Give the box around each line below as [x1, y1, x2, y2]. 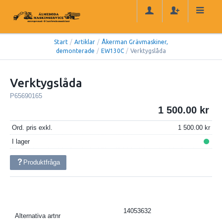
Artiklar [74, 39, 95, 46]
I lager [11, 137, 30, 145]
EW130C [101, 48, 124, 55]
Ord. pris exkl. [11, 124, 53, 132]
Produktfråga [23, 158, 60, 166]
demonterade [56, 48, 95, 55]
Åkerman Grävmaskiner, [102, 39, 168, 46]
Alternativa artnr [15, 212, 60, 220]
